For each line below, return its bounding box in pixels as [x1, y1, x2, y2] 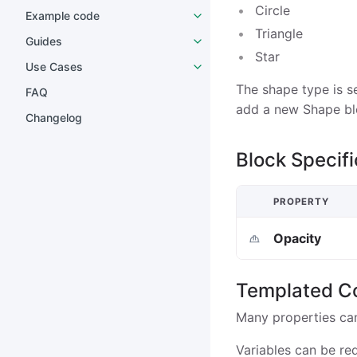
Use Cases [25, 60, 83, 73]
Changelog [25, 111, 82, 124]
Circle [255, 2, 290, 19]
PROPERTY [273, 195, 329, 207]
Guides [25, 34, 62, 48]
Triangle [255, 25, 303, 42]
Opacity [273, 229, 322, 246]
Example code [25, 9, 100, 22]
